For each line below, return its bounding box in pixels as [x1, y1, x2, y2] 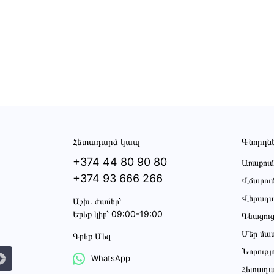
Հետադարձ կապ [72, 135, 140, 147]
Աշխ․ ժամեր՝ [72, 195, 121, 206]
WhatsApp [91, 253, 130, 264]
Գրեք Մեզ [72, 230, 111, 241]
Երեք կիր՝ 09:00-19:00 [72, 208, 163, 219]
